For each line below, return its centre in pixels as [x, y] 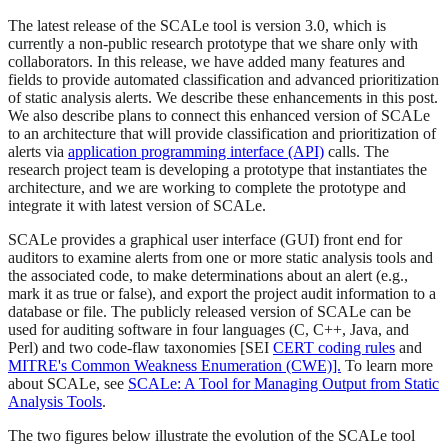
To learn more [387, 366]
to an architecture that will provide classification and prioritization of [222, 134]
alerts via [38, 152]
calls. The [356, 152]
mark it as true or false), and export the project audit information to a [222, 294]
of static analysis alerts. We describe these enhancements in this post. [223, 98]
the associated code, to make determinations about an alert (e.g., [208, 276]
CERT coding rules [334, 348]
